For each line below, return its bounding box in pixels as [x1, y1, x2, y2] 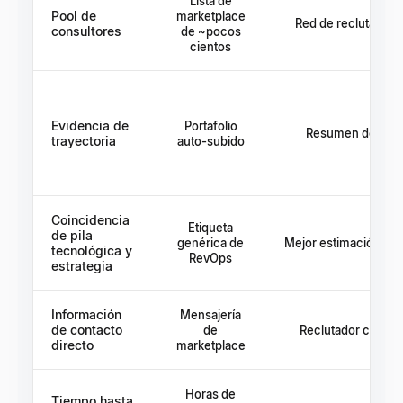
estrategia [51, 258, 112, 273]
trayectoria [51, 133, 116, 148]
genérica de [177, 236, 244, 250]
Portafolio [184, 119, 237, 133]
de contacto [51, 322, 122, 337]
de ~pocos [180, 24, 241, 39]
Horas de [185, 387, 236, 401]
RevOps [189, 251, 232, 265]
